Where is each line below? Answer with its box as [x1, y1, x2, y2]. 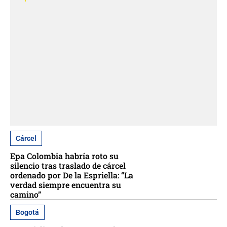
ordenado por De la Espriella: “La [10, 170, 133, 181]
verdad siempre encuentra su [10, 179, 121, 191]
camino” [10, 189, 41, 200]
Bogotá [16, 208, 39, 217]
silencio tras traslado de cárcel [10, 160, 126, 171]
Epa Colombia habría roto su [10, 150, 119, 162]
